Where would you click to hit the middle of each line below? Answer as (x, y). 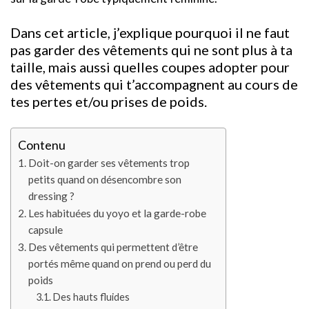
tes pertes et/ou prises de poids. (109, 102)
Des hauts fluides (91, 297)
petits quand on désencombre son (105, 180)
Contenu (42, 145)
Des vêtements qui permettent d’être (113, 247)
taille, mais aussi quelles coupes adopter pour (150, 67)
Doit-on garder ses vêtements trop (109, 163)
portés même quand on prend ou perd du (120, 264)
